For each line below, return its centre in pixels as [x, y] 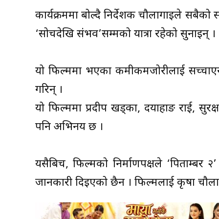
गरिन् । [49, 90]
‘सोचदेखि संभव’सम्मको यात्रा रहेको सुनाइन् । [125, 35]
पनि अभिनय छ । [69, 128]
